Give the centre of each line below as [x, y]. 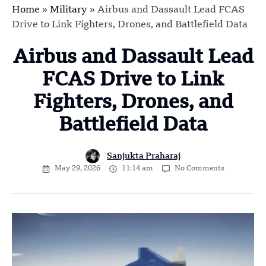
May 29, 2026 [77, 168]
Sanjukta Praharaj [144, 156]
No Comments [199, 168]
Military [69, 10]
